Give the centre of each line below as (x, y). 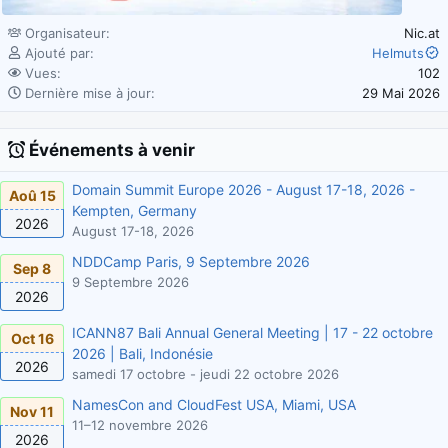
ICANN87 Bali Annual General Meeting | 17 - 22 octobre (252, 332)
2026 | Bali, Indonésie (142, 353)
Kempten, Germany (134, 210)
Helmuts (397, 52)
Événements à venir (112, 149)
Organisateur (63, 32)
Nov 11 (32, 411)
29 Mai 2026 (401, 92)
